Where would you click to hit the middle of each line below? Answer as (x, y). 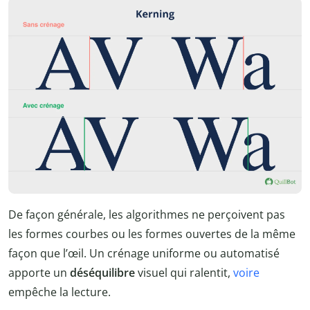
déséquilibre (104, 272)
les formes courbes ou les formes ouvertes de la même (152, 234)
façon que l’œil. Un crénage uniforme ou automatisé (144, 253)
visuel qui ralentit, (185, 272)
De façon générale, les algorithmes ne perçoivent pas (147, 214)
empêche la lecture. (60, 292)
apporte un (39, 272)
